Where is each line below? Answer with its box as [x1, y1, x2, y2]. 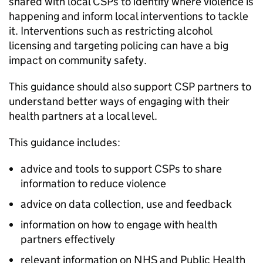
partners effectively [21, 232, 115, 246]
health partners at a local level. [9, 109, 157, 123]
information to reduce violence [21, 177, 166, 190]
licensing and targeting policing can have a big [9, 39, 228, 52]
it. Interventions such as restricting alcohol [9, 24, 212, 38]
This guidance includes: [9, 136, 120, 149]
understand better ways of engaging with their [9, 95, 230, 108]
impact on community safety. [9, 53, 147, 67]
